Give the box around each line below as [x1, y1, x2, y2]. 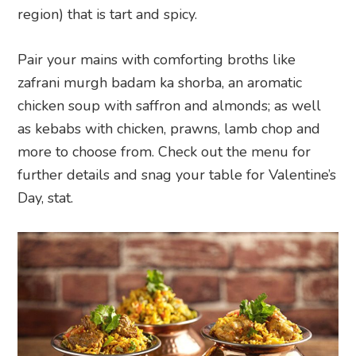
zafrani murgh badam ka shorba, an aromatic [17, 73, 303, 93]
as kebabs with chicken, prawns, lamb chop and [17, 119, 321, 139]
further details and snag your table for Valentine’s [17, 165, 337, 185]
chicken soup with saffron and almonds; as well [17, 96, 322, 116]
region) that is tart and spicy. [17, 5, 198, 25]
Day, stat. [17, 188, 74, 208]
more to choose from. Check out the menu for [17, 142, 311, 162]
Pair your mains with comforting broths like [17, 50, 296, 70]
